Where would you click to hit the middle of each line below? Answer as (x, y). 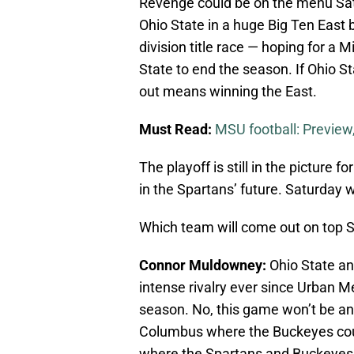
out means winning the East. (228, 92)
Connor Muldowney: (203, 265)
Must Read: (175, 130)
